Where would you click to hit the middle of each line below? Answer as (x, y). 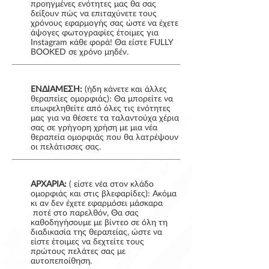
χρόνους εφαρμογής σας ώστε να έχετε (104, 23)
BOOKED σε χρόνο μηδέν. (80, 51)
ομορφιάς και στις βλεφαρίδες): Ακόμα (104, 193)
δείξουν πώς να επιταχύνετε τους (94, 13)
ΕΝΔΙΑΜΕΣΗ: (56, 89)
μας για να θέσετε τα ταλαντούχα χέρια (105, 117)
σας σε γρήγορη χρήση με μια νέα (94, 127)
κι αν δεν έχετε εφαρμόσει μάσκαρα (97, 203)
